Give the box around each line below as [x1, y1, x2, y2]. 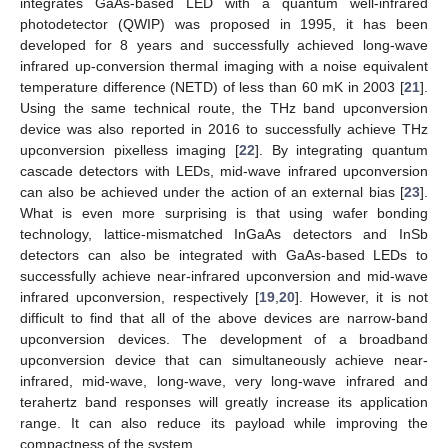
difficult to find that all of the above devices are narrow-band [20, 309, 428, 326]
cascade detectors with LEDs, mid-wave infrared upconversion [20, 162, 428, 179]
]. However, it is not [294, 288, 429, 305]
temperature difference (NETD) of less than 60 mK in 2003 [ [20, 78, 404, 95]
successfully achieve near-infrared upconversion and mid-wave [20, 267, 428, 284]
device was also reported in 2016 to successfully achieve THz [20, 120, 428, 137]
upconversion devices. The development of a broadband [20, 330, 428, 347]
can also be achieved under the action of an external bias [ [20, 183, 404, 200]
